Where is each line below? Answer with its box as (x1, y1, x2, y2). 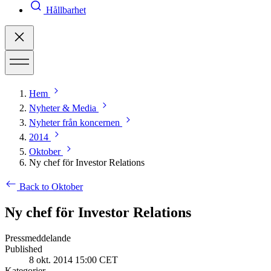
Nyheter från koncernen (29, 117, 120, 128)
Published (5, 244, 42, 255)
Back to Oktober (19, 181, 83, 192)
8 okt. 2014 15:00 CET (29, 255, 118, 266)
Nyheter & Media (29, 103, 96, 114)
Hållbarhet (46, 5, 86, 16)
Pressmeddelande (5, 233, 71, 244)
